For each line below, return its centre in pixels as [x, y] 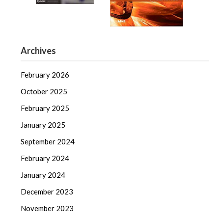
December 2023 [47, 192]
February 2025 [45, 108]
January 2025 [43, 125]
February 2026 [45, 75]
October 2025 [44, 92]
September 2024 [48, 142]
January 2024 [43, 175]
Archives [39, 51]
